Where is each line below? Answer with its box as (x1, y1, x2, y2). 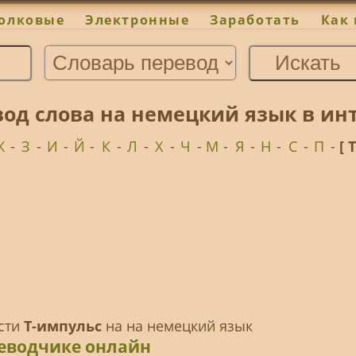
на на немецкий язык (101, 316, 253, 336)
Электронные (85, 11, 190, 29)
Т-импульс (23, 316, 102, 336)
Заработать (210, 11, 300, 29)
